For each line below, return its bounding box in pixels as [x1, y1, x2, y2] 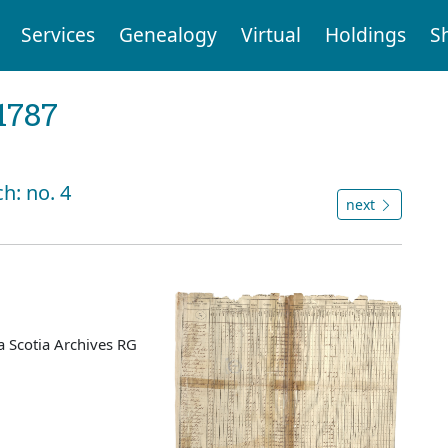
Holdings [324, 21, 406, 49]
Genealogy [118, 21, 217, 49]
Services [20, 21, 95, 49]
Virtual [240, 21, 301, 49]
